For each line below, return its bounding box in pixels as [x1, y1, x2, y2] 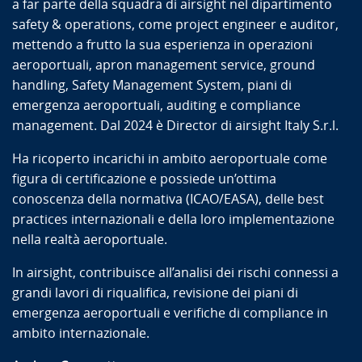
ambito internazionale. [12, 325, 153, 341]
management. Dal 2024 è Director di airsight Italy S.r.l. [12, 117, 342, 133]
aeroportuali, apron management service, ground [12, 57, 315, 73]
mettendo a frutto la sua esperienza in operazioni [12, 36, 313, 53]
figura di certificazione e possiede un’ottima [12, 170, 276, 187]
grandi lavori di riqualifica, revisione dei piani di [12, 284, 298, 301]
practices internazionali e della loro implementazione [12, 211, 335, 227]
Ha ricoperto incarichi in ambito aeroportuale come [12, 150, 327, 166]
